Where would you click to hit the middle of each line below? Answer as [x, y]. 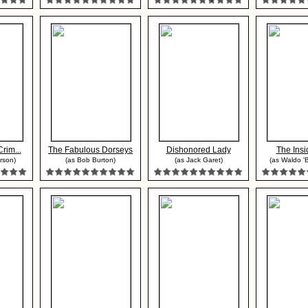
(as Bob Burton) [90, 160]
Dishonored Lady [198, 150]
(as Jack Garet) [198, 160]
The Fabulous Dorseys [90, 150]
